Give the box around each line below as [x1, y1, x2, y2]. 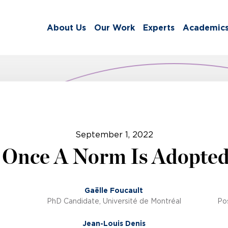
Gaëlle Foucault [84, 186, 144, 195]
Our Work [94, 23, 135, 33]
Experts [143, 23, 175, 33]
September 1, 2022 [75, 130, 153, 139]
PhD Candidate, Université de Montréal [46, 197, 181, 206]
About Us [47, 23, 86, 33]
